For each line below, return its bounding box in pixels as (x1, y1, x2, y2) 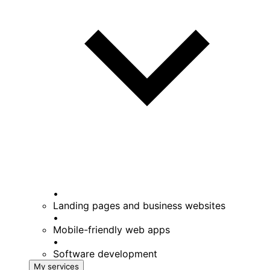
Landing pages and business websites (53, 199, 225, 212)
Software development (53, 248, 157, 260)
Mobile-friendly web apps (53, 224, 170, 236)
